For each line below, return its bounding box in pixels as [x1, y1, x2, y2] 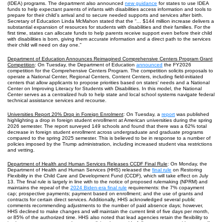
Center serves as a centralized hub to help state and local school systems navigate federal [7, 92, 215, 97]
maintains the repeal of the [7, 185, 70, 190]
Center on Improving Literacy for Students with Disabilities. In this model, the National [7, 86, 202, 91]
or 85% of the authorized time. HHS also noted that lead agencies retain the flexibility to [7, 215, 208, 220]
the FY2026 [163, 62, 191, 67]
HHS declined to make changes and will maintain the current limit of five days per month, [7, 209, 209, 214]
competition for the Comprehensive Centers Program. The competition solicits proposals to [7, 68, 213, 73]
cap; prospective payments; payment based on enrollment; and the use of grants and [7, 191, 203, 196]
